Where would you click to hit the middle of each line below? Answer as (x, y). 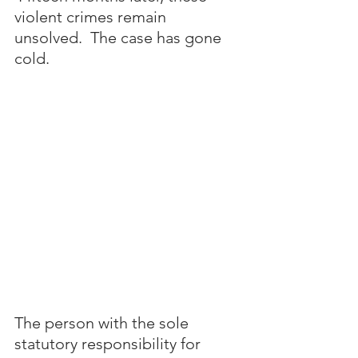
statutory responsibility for (109, 344)
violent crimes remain (92, 16)
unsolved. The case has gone (120, 37)
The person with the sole (103, 323)
